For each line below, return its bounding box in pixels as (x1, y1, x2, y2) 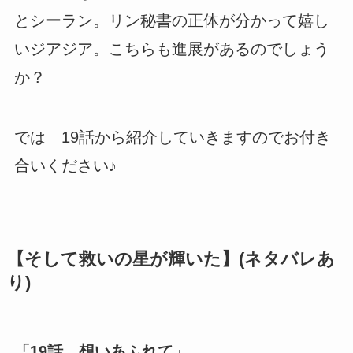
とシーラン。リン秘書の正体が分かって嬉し (13, 11, 329, 29)
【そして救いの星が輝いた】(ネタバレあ (6, 249, 335, 269)
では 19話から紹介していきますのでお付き (13, 128, 331, 146)
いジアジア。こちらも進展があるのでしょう (13, 39, 329, 58)
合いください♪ (13, 156, 117, 174)
